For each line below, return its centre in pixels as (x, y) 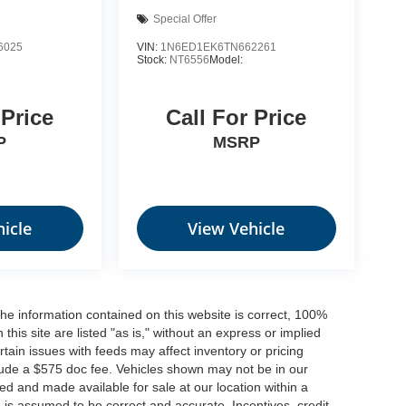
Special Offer (184, 19)
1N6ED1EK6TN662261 (218, 47)
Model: (226, 59)
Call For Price (237, 118)
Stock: (153, 59)
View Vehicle (237, 229)
